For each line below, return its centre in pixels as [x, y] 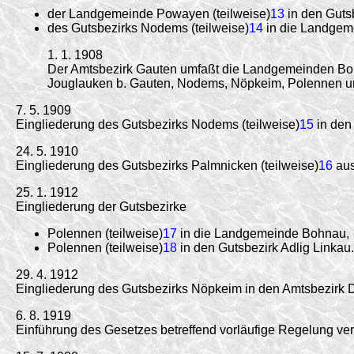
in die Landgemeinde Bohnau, [263, 233]
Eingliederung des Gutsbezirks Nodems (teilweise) [158, 124]
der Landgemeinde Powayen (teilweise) [159, 13]
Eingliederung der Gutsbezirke [101, 206]
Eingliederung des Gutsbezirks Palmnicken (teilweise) [167, 165]
